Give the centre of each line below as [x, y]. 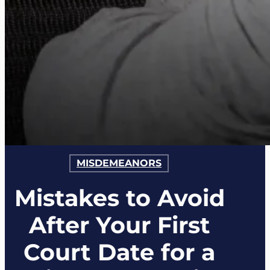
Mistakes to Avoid [119, 198]
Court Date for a [120, 252]
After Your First [119, 225]
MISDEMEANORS [119, 163]
